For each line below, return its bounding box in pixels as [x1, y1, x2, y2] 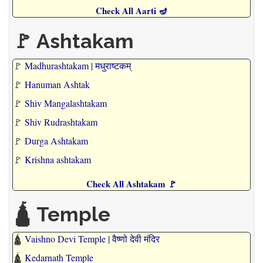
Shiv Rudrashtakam [25, 116, 97, 129]
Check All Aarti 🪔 [96, 4, 167, 18]
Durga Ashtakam [25, 134, 88, 147]
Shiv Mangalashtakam [25, 97, 107, 110]
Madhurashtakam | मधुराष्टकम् [25, 59, 131, 72]
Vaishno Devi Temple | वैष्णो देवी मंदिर [25, 232, 160, 245]
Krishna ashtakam [25, 153, 91, 166]
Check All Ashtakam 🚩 [86, 177, 177, 191]
